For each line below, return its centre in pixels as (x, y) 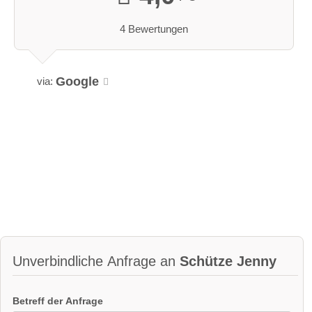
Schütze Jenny (228, 261)
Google (78, 81)
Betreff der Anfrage (58, 301)
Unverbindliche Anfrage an (96, 261)
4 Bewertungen (154, 29)
